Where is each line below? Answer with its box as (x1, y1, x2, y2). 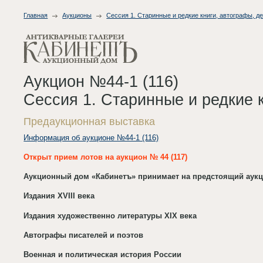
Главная (23, 12, 48, 19)
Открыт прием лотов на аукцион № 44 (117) (23, 153, 188, 161)
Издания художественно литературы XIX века (23, 211, 197, 220)
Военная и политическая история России (23, 250, 182, 259)
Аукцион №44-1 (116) (23, 73, 179, 90)
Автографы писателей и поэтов (23, 230, 144, 240)
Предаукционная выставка (23, 115, 156, 127)
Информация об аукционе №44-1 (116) (23, 133, 159, 142)
